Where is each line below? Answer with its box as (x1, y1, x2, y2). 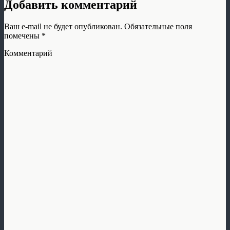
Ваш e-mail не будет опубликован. (4, 22, 122, 31)
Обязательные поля (122, 22, 192, 31)
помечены (4, 31, 42, 41)
